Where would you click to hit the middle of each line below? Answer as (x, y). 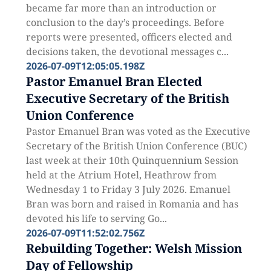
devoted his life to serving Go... (96, 218)
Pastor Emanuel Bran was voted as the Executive (138, 131)
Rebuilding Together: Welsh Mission (134, 248)
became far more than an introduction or (121, 8)
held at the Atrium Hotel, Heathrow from (121, 175)
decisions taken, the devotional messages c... (127, 51)
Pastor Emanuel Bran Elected (114, 81)
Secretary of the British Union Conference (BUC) (136, 146)
